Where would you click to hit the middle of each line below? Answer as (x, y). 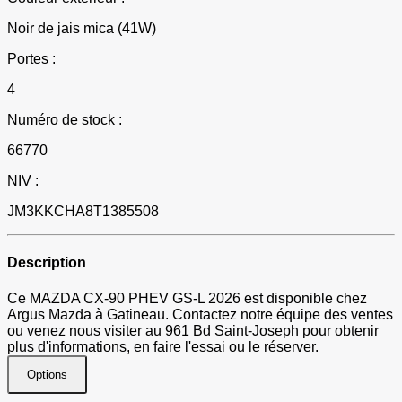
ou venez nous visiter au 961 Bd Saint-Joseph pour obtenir (193, 330)
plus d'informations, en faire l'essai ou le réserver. (163, 346)
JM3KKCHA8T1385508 (83, 212)
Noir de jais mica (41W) (82, 29)
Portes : (31, 59)
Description (47, 263)
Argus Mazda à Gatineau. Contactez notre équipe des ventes (200, 314)
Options (47, 374)
